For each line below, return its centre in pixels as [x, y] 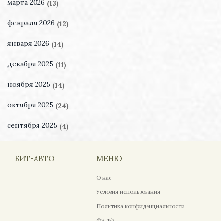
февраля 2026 [32, 23]
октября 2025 [31, 105]
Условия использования [128, 192]
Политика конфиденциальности [140, 206]
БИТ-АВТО [35, 159]
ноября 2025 [30, 84]
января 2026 [29, 43]
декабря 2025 [31, 64]
